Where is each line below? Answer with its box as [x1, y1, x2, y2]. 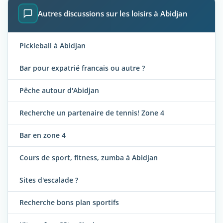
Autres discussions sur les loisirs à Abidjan [38, 8, 188, 19]
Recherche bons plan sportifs [19, 197, 119, 207]
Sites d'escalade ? [19, 175, 78, 185]
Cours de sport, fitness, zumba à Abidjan [19, 152, 158, 162]
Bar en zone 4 [19, 130, 66, 140]
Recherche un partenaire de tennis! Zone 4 [19, 108, 164, 117]
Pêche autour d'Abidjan [19, 85, 99, 95]
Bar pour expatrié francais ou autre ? [19, 63, 145, 73]
